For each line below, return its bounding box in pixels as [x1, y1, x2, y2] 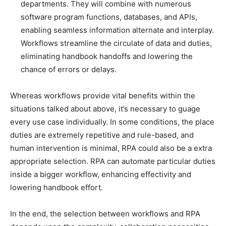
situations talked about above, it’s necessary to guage [10, 104, 200, 114]
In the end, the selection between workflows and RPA [10, 209, 200, 219]
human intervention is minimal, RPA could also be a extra [10, 143, 212, 153]
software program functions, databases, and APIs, [21, 12, 197, 22]
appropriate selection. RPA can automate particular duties [10, 156, 215, 166]
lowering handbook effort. [10, 183, 103, 193]
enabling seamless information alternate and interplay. [21, 25, 214, 35]
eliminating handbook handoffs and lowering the [21, 51, 193, 62]
